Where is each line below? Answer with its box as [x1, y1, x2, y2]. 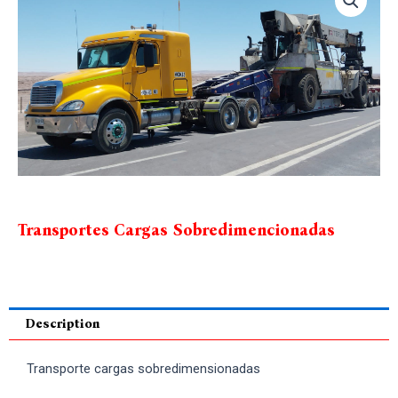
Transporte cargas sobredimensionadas [27, 361, 260, 378]
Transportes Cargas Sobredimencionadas [18, 220, 335, 241]
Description [24, 315, 100, 332]
